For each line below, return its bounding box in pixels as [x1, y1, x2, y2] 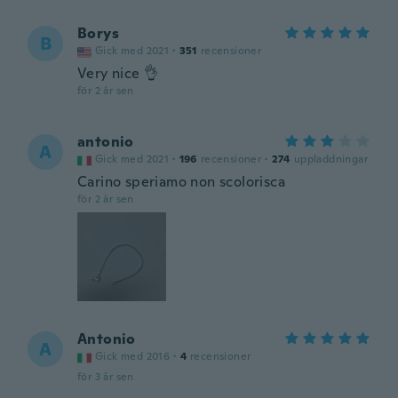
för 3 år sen [77, 370, 134, 384]
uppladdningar [293, 152, 369, 166]
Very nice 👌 [77, 64, 159, 83]
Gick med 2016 [95, 349, 171, 363]
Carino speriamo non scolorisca [77, 172, 285, 191]
